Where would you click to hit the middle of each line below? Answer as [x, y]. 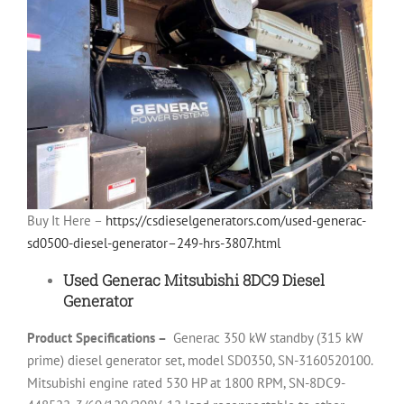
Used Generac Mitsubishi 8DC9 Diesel [194, 280]
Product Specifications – [98, 338]
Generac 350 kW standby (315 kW [268, 338]
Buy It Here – [66, 221]
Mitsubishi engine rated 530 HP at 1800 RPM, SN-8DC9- [186, 383]
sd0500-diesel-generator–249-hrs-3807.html [154, 243]
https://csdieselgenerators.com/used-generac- [236, 221]
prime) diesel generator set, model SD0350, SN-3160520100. [200, 361]
